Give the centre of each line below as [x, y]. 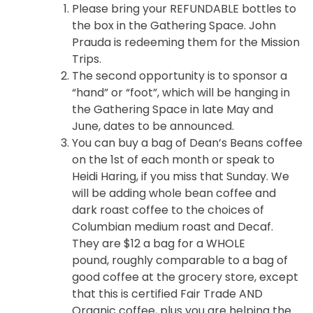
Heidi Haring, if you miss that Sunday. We [181, 176]
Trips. [87, 59]
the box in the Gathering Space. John [174, 25]
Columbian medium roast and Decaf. [173, 226]
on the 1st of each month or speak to [173, 159]
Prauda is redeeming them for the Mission [186, 42]
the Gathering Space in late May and [173, 109]
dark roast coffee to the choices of [168, 210]
